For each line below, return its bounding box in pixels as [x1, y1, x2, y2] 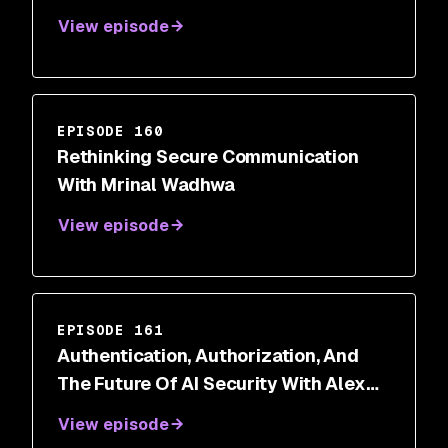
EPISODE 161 [57, 321, 164, 339]
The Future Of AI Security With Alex [57, 372, 366, 395]
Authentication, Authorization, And [57, 344, 359, 367]
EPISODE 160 [57, 122, 164, 140]
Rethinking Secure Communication [57, 145, 359, 168]
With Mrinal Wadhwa [57, 173, 235, 196]
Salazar [57, 400, 126, 423]
